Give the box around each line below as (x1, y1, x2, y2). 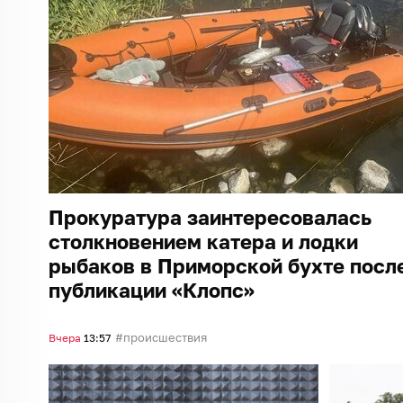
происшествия (123, 329, 207, 345)
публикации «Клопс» (49, 277, 255, 302)
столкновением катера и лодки (49, 228, 358, 254)
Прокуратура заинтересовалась (49, 204, 372, 229)
